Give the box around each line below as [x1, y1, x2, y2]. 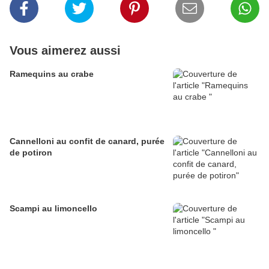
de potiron [10, 148, 52, 158]
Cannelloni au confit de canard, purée [10, 136, 165, 147]
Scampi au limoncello [10, 204, 97, 214]
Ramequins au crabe [10, 69, 94, 79]
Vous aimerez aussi [10, 44, 121, 58]
